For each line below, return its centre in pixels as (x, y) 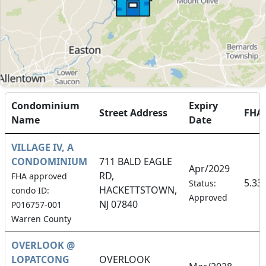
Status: (202, 183)
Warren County (41, 218)
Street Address (133, 113)
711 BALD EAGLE (136, 161)
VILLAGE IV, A (42, 147)
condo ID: (30, 190)
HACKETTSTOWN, (138, 190)
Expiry (203, 105)
